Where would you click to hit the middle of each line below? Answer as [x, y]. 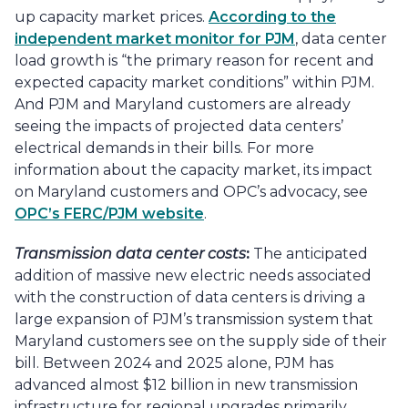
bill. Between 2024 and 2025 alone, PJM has [174, 362]
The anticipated [309, 253]
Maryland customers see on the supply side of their [201, 341]
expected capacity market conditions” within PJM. [194, 83]
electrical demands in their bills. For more [164, 148]
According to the [272, 17]
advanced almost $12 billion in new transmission [186, 384]
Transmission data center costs [130, 253]
